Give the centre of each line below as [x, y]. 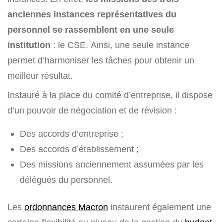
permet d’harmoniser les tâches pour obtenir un [101, 60]
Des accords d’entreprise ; [72, 134]
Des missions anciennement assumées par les [112, 165]
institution [30, 45]
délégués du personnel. [66, 180]
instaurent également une [160, 207]
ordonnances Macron [66, 207]
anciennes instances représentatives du [92, 14]
